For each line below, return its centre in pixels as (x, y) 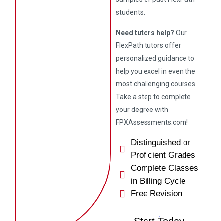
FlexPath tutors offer (149, 45)
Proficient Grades (163, 155)
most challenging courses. (157, 84)
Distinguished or (161, 142)
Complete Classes (165, 168)
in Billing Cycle (158, 181)
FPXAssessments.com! (152, 122)
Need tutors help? (145, 33)
